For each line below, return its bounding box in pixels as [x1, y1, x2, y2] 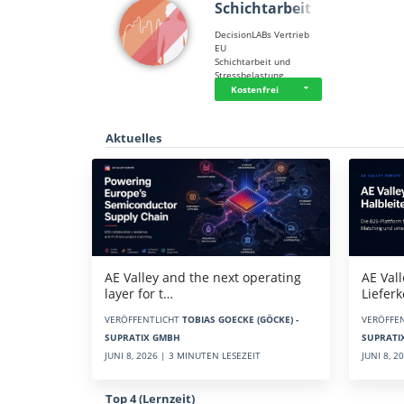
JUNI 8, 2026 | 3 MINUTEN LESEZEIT [105, 349, 261, 363]
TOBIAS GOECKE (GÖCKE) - [182, 313, 298, 326]
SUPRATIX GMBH [105, 331, 180, 344]
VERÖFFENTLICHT [105, 313, 182, 326]
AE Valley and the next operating [105, 269, 301, 287]
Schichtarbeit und [215, 54, 291, 68]
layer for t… [105, 285, 173, 303]
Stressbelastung [215, 68, 284, 81]
